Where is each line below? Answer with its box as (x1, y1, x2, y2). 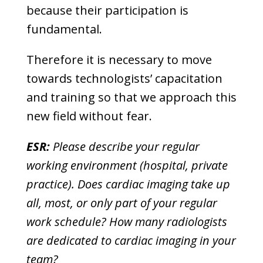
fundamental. (26, 21, 102, 37)
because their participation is (26, 2, 188, 18)
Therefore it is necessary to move (26, 52, 212, 68)
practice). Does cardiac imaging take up (26, 176, 230, 192)
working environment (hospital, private (26, 157, 228, 173)
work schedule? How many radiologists (26, 214, 227, 230)
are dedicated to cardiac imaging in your (26, 232, 236, 248)
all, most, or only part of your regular (26, 195, 217, 211)
